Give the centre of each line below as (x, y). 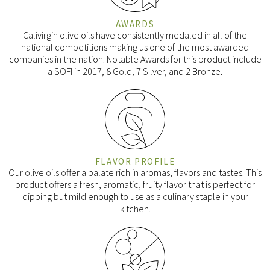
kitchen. (135, 209)
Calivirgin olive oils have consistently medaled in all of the (135, 35)
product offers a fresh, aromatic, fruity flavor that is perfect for (135, 185)
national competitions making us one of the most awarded (135, 47)
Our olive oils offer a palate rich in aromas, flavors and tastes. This (135, 173)
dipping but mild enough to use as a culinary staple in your (135, 197)
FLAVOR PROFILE (135, 162)
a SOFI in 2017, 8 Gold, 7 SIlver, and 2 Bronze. (135, 71)
